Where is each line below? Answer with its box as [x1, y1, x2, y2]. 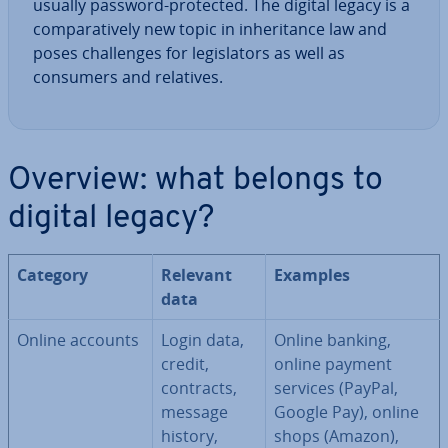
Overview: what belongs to [8, 165, 383, 197]
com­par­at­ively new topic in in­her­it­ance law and [33, 18, 387, 40]
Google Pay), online [274, 401, 419, 423]
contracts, [161, 377, 237, 399]
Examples [274, 264, 350, 286]
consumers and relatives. [33, 66, 223, 88]
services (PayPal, [274, 377, 398, 399]
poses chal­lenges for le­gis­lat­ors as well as [33, 42, 345, 64]
